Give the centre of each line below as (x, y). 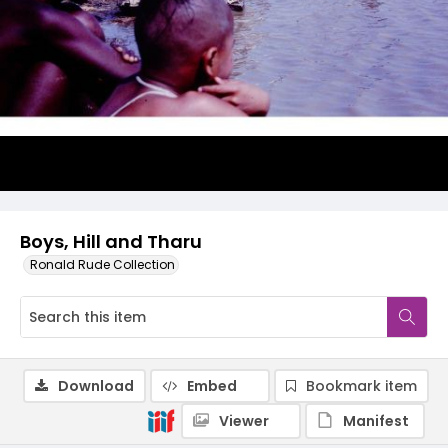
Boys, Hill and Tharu (111, 241)
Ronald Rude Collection (102, 264)
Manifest (376, 421)
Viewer (244, 421)
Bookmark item (361, 386)
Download (96, 386)
